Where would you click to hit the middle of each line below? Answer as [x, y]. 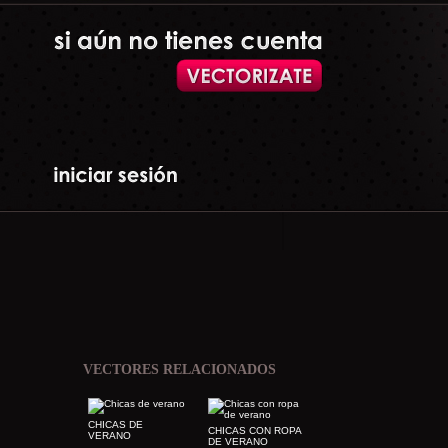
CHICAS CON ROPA [254, 430]
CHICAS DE [115, 424]
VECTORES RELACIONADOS [179, 369]
